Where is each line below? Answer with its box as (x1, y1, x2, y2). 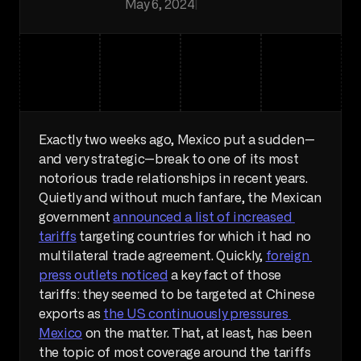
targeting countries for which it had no (76, 230, 311, 243)
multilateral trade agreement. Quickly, (39, 250, 266, 263)
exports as (39, 308, 104, 321)
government (39, 211, 114, 224)
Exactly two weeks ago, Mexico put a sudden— (39, 134, 315, 147)
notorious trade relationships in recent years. (39, 172, 308, 185)
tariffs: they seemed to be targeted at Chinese (39, 288, 315, 301)
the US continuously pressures (103, 308, 288, 321)
